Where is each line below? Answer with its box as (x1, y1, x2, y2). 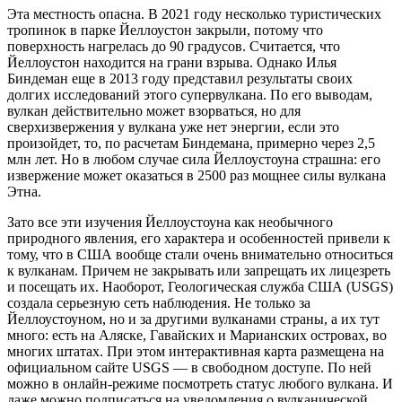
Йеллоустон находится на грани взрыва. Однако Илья (7, 54, 336, 70)
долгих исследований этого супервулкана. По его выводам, (7, 86, 372, 102)
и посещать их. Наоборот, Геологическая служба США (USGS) (7, 278, 393, 294)
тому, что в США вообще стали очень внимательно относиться (7, 246, 393, 262)
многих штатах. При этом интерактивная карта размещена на (7, 343, 384, 359)
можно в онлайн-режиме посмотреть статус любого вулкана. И (7, 375, 393, 391)
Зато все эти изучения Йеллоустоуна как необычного (7, 214, 333, 230)
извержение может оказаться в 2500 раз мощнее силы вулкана (7, 167, 386, 183)
